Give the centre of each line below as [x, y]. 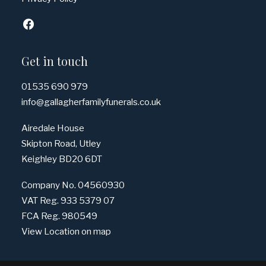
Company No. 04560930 [73, 185]
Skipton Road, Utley [61, 144]
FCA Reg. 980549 [59, 216]
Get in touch [55, 61]
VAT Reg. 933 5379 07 [68, 201]
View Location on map [66, 232]
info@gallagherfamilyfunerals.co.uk [91, 102]
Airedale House [53, 128]
